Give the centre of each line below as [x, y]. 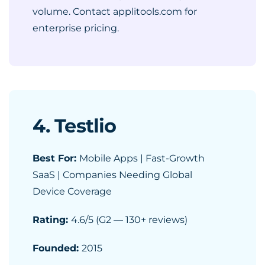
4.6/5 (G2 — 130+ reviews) [129, 220]
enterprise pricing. [77, 28]
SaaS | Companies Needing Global [112, 175]
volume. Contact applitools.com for [115, 12]
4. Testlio [74, 126]
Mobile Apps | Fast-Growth [142, 158]
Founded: [57, 248]
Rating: [52, 220]
